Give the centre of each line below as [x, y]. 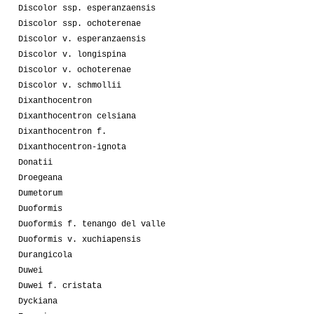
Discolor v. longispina [72, 54]
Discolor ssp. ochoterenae [80, 23]
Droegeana [40, 178]
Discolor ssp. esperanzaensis [87, 8]
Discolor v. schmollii [70, 85]
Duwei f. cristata [60, 286]
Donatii [35, 162]
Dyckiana [38, 301]
